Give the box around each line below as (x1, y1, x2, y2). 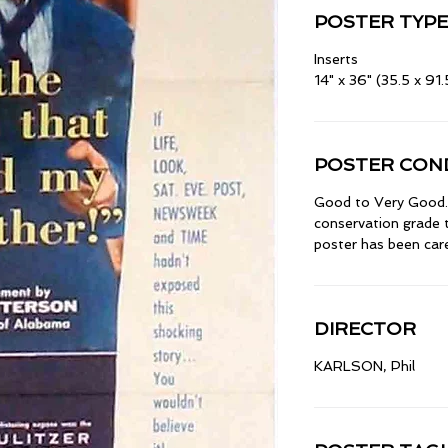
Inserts (314, 51, 358, 68)
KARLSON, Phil (314, 358, 415, 375)
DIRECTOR (314, 318, 416, 340)
